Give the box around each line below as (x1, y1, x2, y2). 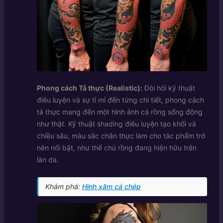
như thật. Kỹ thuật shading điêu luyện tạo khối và (36, 119, 196, 128)
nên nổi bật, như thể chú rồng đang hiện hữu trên (36, 143, 197, 152)
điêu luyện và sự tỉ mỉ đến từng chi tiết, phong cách (36, 96, 204, 105)
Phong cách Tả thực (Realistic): (36, 84, 142, 93)
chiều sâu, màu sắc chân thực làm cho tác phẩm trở (36, 131, 205, 140)
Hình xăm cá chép (82, 182, 141, 191)
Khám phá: (45, 182, 82, 191)
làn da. (36, 155, 59, 164)
